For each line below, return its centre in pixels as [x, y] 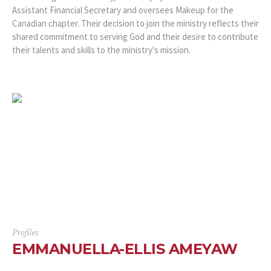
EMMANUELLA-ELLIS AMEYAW [125, 249]
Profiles [25, 232]
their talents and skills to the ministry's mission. [101, 50]
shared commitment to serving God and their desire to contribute [135, 36]
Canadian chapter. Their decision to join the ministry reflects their [135, 23]
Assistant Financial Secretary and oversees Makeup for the [123, 10]
